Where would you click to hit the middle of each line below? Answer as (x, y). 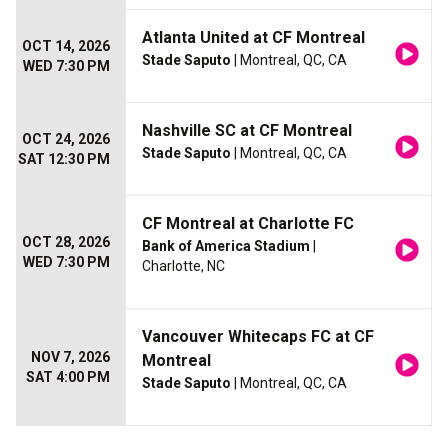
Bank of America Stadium (226, 246)
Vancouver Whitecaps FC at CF (258, 337)
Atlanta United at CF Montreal (253, 38)
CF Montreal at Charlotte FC (248, 224)
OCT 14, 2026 (66, 46)
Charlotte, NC (183, 266)
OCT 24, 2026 (66, 139)
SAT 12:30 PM (64, 159)
